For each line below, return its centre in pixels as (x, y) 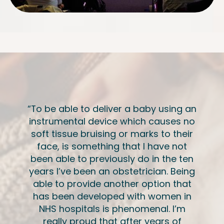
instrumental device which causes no (112, 121)
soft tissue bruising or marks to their (112, 133)
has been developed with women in (112, 196)
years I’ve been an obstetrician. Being (112, 171)
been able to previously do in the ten (112, 158)
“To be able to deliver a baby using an (112, 108)
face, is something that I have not (112, 146)
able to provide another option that (112, 183)
